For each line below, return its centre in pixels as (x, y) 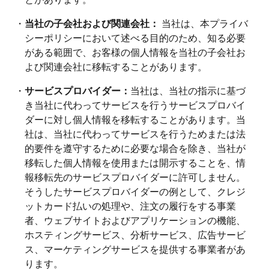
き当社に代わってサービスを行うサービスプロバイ (135, 104)
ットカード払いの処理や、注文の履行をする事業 (130, 205)
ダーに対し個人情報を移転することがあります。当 (135, 119)
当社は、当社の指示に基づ (188, 90)
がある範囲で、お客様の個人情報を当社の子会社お (135, 52)
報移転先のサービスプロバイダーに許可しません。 (135, 177)
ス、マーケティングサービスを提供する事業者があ (135, 249)
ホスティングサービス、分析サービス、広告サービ (135, 234)
